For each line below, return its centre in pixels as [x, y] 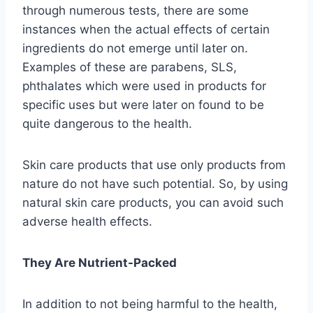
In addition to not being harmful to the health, [150, 304]
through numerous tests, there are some [136, 11]
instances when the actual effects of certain [146, 30]
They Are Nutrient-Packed [100, 263]
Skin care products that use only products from [154, 165]
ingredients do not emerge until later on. [135, 49]
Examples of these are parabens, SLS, [130, 67]
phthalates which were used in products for [144, 86]
